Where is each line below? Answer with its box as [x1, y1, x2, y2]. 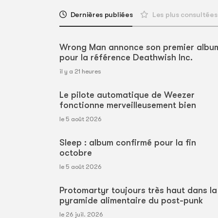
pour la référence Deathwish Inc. [59, 52, 193, 62]
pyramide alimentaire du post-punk [59, 195, 203, 205]
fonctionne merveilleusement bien [59, 100, 196, 110]
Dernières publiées [70, 10, 133, 19]
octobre [59, 147, 92, 158]
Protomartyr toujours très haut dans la [59, 185, 217, 195]
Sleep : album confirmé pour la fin [59, 137, 196, 147]
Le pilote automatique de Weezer [59, 90, 195, 100]
